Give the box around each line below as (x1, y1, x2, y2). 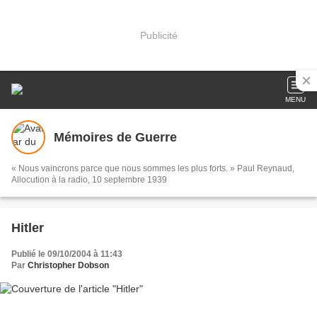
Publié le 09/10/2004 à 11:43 (11, 249, 122, 259)
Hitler (11, 221, 44, 235)
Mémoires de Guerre (54, 129, 177, 144)
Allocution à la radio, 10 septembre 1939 (11, 175, 167, 185)
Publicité (139, 29, 178, 41)
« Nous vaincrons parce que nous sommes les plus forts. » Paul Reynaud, (11, 163, 294, 173)
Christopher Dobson (28, 260, 109, 270)
